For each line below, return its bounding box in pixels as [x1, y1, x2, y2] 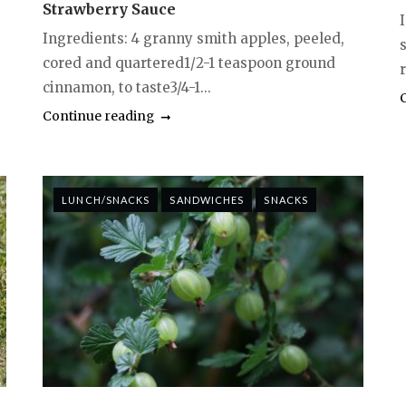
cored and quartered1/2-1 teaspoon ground [43, 53, 336, 72]
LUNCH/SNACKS [62, 193, 150, 206]
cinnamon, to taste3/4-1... [43, 78, 212, 96]
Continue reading [43, 107, 155, 124]
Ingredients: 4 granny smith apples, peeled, [43, 29, 345, 47]
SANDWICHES [169, 193, 245, 206]
